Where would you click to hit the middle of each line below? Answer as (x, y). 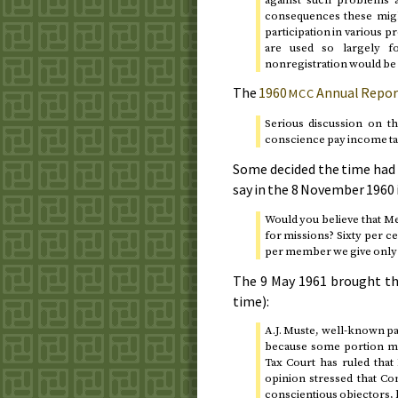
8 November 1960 (343, 189)
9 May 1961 (293, 280)
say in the (262, 189)
